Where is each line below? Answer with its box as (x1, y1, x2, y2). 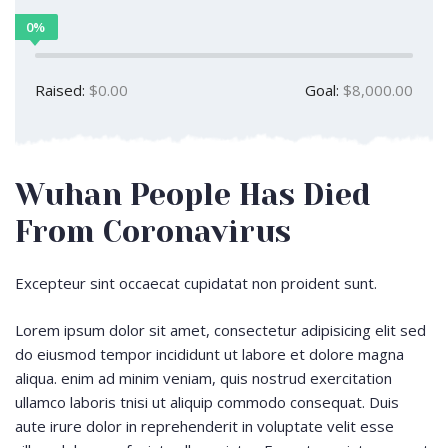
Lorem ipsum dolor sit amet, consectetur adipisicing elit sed (15, 319, 426, 340)
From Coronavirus (15, 215, 291, 250)
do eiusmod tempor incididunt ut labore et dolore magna (15, 343, 404, 364)
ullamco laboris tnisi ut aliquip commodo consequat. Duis (15, 391, 399, 412)
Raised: (35, 80, 85, 101)
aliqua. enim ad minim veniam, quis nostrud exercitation (15, 367, 392, 388)
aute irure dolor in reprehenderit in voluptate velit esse (15, 415, 394, 436)
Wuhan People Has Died (15, 178, 371, 213)
